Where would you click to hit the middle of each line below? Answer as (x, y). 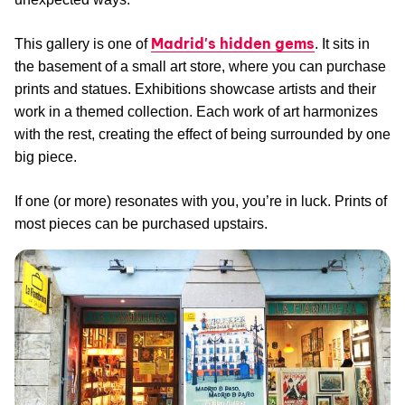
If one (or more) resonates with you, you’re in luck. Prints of (201, 202)
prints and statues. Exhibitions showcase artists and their (195, 89)
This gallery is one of (83, 44)
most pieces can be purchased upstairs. (141, 224)
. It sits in (342, 44)
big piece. (46, 157)
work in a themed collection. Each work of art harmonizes (196, 112)
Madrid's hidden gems (233, 44)
